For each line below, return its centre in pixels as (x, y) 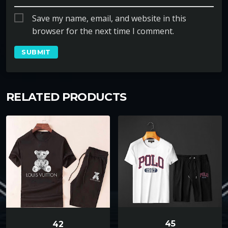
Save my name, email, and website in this (109, 19)
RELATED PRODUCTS (66, 97)
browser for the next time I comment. (103, 31)
